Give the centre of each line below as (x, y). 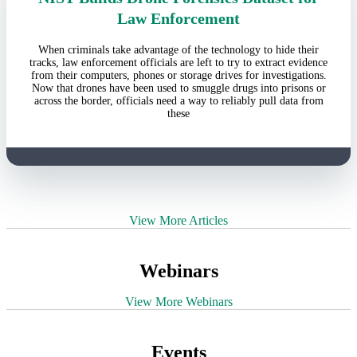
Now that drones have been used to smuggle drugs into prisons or (178, 88)
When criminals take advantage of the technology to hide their (178, 50)
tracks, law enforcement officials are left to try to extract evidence (178, 63)
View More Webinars (178, 301)
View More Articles (178, 220)
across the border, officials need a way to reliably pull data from (178, 101)
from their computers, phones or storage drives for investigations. (178, 76)
